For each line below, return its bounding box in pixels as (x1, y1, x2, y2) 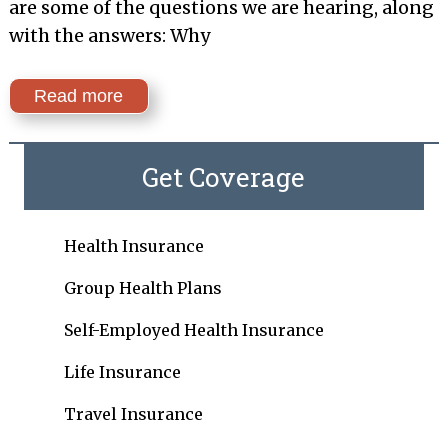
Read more (34, 86, 124, 106)
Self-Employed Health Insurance (63, 320, 324, 340)
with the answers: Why (8, 24, 214, 47)
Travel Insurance (63, 404, 203, 424)
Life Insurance (63, 362, 181, 382)
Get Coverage (142, 160, 306, 194)
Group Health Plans (63, 278, 222, 298)
